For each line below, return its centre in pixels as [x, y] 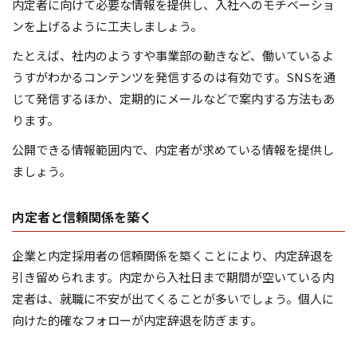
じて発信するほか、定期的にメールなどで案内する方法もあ [173, 99]
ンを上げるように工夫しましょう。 [107, 26]
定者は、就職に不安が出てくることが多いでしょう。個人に [173, 299]
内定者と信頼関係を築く [82, 217]
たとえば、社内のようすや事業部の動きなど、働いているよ [173, 56]
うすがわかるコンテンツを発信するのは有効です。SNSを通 [174, 77]
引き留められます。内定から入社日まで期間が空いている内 [173, 277]
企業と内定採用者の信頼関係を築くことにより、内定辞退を [173, 256]
